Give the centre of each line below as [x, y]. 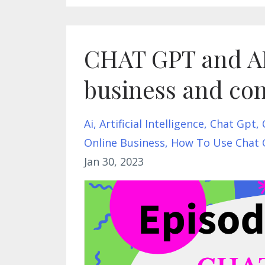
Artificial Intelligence [152, 123]
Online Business [125, 142]
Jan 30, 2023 [114, 161]
